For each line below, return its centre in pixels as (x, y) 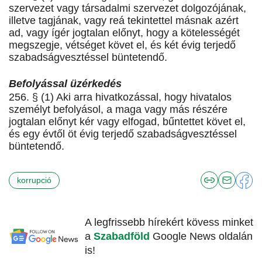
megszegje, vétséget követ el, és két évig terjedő (122, 45)
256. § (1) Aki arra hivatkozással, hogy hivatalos (120, 97)
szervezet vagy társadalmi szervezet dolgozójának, (127, 8)
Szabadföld (123, 237)
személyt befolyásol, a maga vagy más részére (118, 110)
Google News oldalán (203, 237)
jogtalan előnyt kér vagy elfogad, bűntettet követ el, (127, 122)
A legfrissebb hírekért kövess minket (169, 223)
